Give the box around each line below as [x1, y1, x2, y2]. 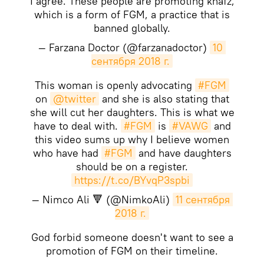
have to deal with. [33, 118, 121, 133]
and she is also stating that [98, 91, 229, 105]
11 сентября [175, 192, 230, 206]
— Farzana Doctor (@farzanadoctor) [38, 40, 210, 54]
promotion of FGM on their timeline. [46, 243, 218, 258]
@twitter [52, 91, 96, 105]
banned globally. [94, 21, 170, 35]
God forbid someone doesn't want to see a [31, 230, 233, 244]
